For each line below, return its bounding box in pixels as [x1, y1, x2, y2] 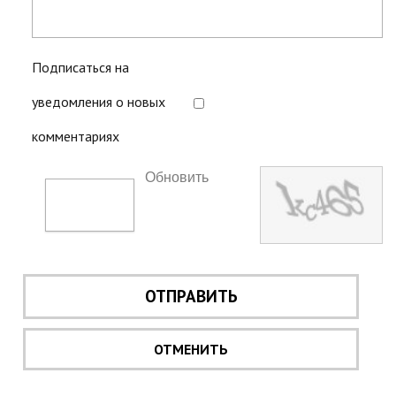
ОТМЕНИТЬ [154, 340, 229, 359]
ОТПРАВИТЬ [144, 286, 238, 308]
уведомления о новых [32, 93, 165, 111]
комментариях [32, 127, 119, 146]
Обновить [145, 170, 209, 186]
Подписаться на [32, 58, 129, 77]
